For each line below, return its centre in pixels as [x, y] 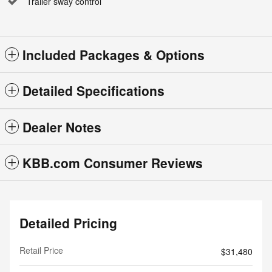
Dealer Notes [62, 127]
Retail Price [41, 250]
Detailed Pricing [68, 223]
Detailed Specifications [93, 90]
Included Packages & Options [114, 54]
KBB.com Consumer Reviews [113, 162]
